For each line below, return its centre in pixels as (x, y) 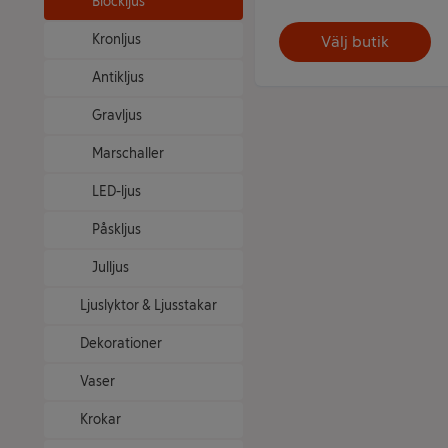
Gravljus (117, 115)
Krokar (100, 419)
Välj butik (354, 41)
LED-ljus (116, 191)
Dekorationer (121, 343)
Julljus (110, 267)
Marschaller (128, 153)
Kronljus (116, 39)
